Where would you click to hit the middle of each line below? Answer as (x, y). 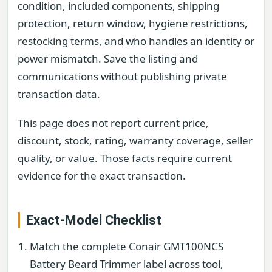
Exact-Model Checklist (94, 220)
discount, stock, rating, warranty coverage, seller (135, 140)
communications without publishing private (122, 76)
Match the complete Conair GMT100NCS (127, 246)
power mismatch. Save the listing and (108, 59)
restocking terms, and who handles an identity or (136, 41)
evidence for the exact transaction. (102, 175)
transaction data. (59, 94)
